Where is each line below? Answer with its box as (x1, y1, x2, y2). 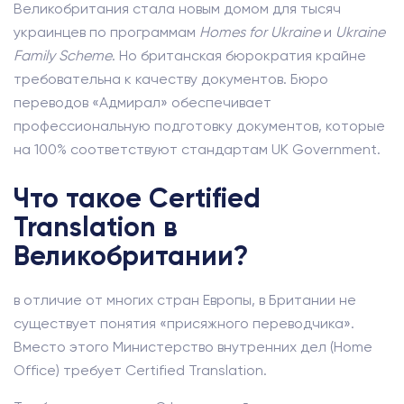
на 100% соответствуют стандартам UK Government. (14, 141, 381, 158)
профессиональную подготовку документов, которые (14, 117, 385, 134)
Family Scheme (14, 47, 112, 64)
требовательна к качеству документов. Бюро (14, 70, 328, 87)
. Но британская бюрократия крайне (112, 47, 366, 64)
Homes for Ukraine (199, 23, 320, 41)
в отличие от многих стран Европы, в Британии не (14, 291, 356, 308)
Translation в (14, 211, 178, 243)
